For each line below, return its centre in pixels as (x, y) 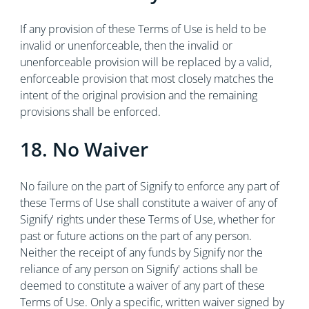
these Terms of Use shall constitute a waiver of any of (148, 203)
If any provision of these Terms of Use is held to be (143, 29)
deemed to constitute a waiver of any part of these (142, 286)
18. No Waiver (84, 149)
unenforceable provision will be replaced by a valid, (146, 62)
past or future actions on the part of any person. (136, 236)
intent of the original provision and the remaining (138, 95)
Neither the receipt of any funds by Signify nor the (141, 252)
